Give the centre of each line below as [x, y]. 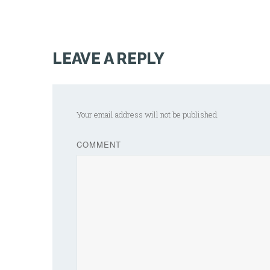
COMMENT [99, 144]
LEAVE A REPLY [108, 58]
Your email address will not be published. [148, 114]
